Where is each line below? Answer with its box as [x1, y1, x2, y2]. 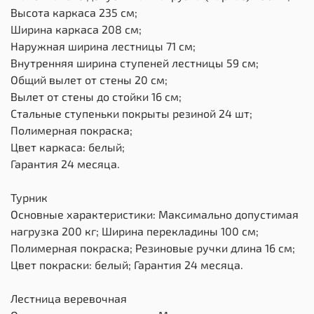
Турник [11, 191, 48, 205]
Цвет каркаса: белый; [11, 140, 125, 154]
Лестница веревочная [11, 292, 127, 306]
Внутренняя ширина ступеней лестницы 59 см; [11, 56, 259, 70]
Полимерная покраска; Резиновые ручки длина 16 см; [11, 241, 295, 255]
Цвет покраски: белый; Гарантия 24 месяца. [11, 258, 243, 272]
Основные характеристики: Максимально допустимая [11, 207, 299, 221]
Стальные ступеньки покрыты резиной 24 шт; [11, 107, 252, 121]
